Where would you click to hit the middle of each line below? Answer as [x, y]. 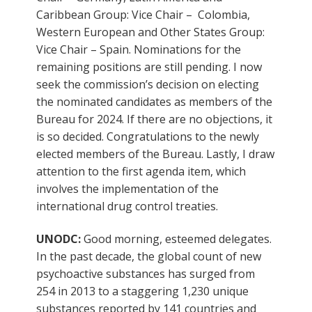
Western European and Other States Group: [150, 32]
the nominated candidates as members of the [154, 101]
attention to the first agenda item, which [141, 171]
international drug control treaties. [127, 206]
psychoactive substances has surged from [146, 273]
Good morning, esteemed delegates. [178, 239]
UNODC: [60, 239]
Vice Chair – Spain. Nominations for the [139, 49]
